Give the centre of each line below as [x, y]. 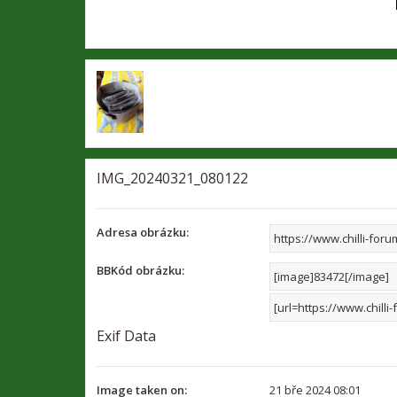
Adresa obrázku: [143, 232]
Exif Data [126, 336]
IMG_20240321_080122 [172, 178]
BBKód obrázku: [140, 270]
